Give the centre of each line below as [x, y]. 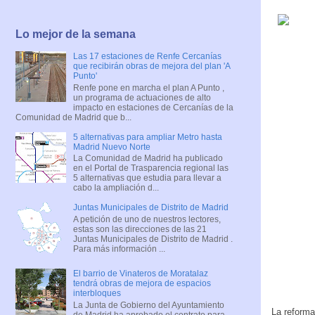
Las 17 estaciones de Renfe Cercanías [147, 57]
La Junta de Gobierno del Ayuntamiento [148, 305]
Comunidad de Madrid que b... [73, 117]
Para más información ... [119, 249]
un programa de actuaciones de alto [142, 97]
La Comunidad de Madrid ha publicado [148, 159]
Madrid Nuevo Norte [111, 147]
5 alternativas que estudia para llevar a [147, 178]
